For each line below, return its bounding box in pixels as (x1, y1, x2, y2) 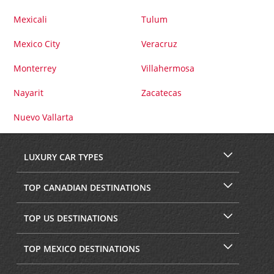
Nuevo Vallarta (13, 111, 74, 123)
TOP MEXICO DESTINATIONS (23, 243, 140, 255)
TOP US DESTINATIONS (23, 212, 118, 224)
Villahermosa (141, 62, 194, 74)
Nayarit (13, 87, 44, 98)
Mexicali (13, 13, 48, 25)
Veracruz (141, 38, 177, 50)
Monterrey (13, 62, 57, 74)
